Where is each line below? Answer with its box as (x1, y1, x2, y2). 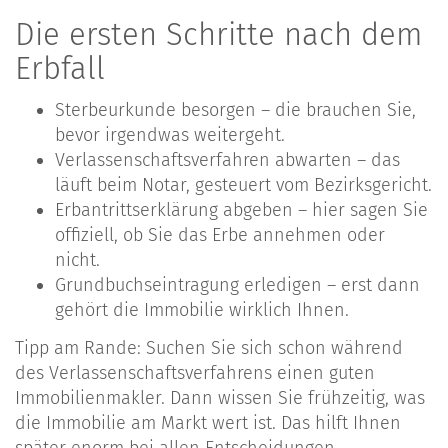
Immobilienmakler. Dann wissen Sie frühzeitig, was (15, 386, 425, 409)
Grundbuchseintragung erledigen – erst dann (55, 274, 420, 297)
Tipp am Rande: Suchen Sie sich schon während (15, 336, 403, 359)
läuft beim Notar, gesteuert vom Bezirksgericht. (55, 174, 432, 197)
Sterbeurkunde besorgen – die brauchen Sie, (55, 99, 416, 122)
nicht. (55, 249, 100, 272)
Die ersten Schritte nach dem (15, 15, 422, 53)
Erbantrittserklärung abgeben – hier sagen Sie (55, 199, 428, 222)
